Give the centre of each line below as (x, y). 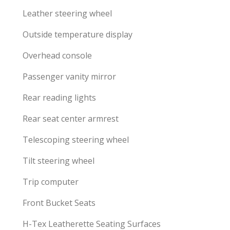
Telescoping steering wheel (76, 140)
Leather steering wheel (67, 13)
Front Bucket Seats (59, 203)
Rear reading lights (59, 98)
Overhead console (57, 55)
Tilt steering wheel (59, 161)
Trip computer (51, 182)
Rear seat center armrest (71, 119)
